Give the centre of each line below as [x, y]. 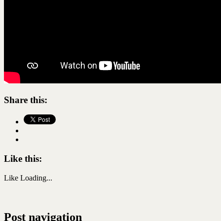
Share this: [26, 100]
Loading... [36, 178]
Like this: [23, 159]
